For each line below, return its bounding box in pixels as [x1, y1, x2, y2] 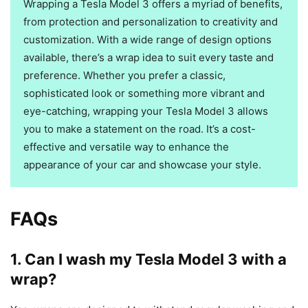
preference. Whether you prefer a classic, [23, 69, 225, 82]
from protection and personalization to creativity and [23, 15, 278, 29]
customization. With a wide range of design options [23, 33, 272, 47]
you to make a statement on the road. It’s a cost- [23, 122, 256, 136]
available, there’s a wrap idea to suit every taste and [23, 51, 274, 65]
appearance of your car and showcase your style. [23, 158, 261, 172]
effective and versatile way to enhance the [23, 140, 229, 154]
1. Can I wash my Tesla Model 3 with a [10, 250, 287, 268]
